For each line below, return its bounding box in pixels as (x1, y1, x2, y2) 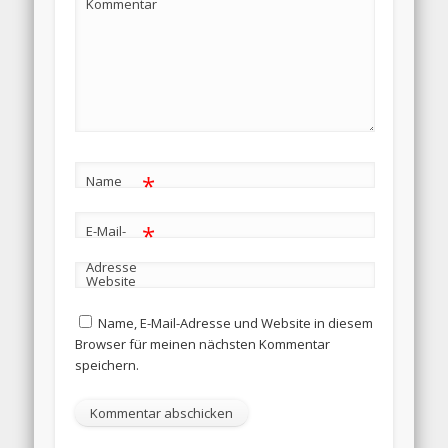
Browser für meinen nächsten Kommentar (74, 334, 330, 353)
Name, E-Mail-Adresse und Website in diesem (97, 313, 373, 332)
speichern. (74, 355, 139, 374)
